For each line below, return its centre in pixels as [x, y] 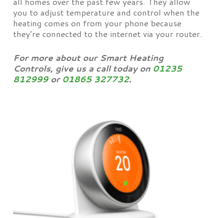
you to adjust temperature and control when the [106, 12]
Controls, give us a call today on [83, 68]
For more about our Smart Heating [88, 57]
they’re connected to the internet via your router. [108, 34]
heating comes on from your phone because [97, 23]
